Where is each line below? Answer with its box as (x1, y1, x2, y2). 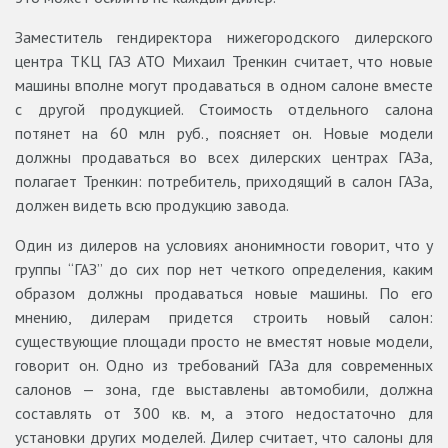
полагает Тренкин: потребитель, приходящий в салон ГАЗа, (15, 171, 433, 192)
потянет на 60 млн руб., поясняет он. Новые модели (15, 123, 433, 144)
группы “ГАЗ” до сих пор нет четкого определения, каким (15, 259, 433, 280)
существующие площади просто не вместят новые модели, (15, 331, 433, 352)
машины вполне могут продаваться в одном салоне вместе (15, 75, 433, 96)
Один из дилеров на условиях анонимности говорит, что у (15, 235, 433, 256)
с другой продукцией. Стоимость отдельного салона (15, 99, 433, 120)
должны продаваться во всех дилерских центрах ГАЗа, (15, 147, 433, 168)
